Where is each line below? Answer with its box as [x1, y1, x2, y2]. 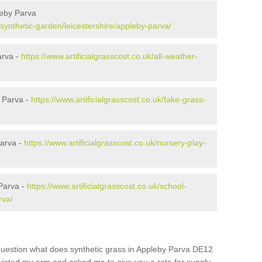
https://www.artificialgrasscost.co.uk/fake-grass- [31, 95, 206, 104]
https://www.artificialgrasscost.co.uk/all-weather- [21, 51, 198, 61]
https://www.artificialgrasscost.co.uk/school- [27, 181, 187, 191]
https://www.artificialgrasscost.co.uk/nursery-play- [24, 138, 206, 147]
